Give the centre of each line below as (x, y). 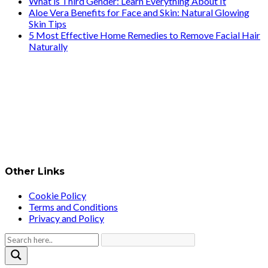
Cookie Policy (57, 196)
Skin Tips (48, 23)
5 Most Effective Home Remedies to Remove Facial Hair (144, 35)
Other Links (35, 171)
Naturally (48, 46)
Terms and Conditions (73, 207)
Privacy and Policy (66, 218)
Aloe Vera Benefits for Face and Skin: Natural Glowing (139, 12)
